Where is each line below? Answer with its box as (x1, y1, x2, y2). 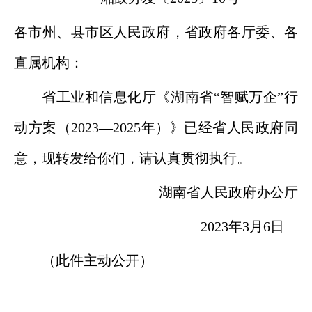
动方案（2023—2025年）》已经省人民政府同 (14, 120, 298, 135)
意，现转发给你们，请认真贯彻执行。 (14, 150, 251, 166)
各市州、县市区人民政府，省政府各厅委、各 (14, 24, 298, 40)
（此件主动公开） (42, 253, 153, 268)
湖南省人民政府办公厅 (159, 185, 298, 200)
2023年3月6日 (201, 219, 298, 234)
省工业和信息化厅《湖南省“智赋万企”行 (42, 89, 298, 104)
